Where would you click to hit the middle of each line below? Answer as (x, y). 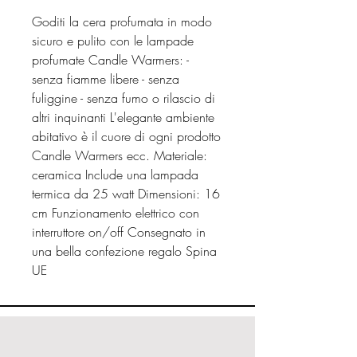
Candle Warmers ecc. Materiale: (120, 155)
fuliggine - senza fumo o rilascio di (124, 98)
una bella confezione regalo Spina (124, 251)
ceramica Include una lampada (115, 175)
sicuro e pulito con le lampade (113, 41)
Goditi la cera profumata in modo (122, 22)
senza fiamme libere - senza (106, 79)
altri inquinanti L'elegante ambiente (123, 117)
